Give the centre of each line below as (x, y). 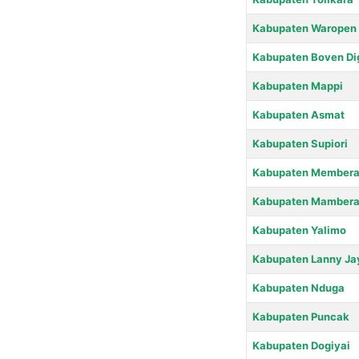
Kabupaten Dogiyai (301, 345)
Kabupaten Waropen (304, 28)
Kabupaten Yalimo (299, 230)
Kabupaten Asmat (298, 114)
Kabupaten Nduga (298, 287)
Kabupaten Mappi (297, 85)
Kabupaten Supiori (300, 143)
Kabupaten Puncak (301, 316)
